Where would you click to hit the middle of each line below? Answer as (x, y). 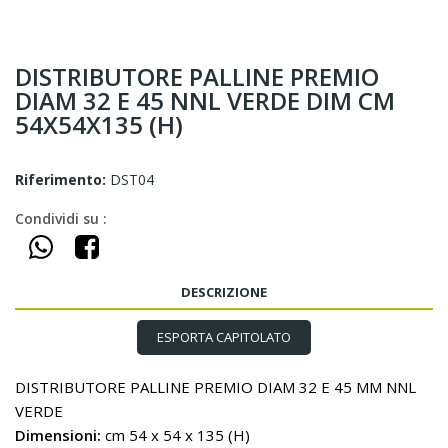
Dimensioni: (58, 435)
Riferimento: (60, 179)
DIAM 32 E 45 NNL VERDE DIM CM (205, 100)
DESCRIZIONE (224, 292)
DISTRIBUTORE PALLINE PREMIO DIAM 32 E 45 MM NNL (215, 387)
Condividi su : (61, 218)
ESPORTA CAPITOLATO (224, 337)
